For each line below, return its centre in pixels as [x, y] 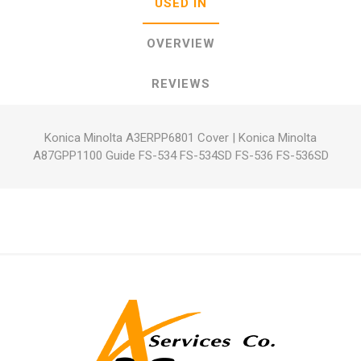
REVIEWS [180, 84]
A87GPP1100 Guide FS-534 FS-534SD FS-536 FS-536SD [180, 156]
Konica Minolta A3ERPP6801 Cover [137, 138]
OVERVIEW [180, 44]
